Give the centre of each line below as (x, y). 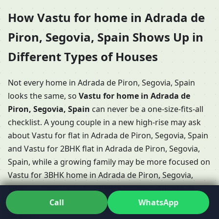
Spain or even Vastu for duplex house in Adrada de (101, 188)
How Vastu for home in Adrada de (106, 18)
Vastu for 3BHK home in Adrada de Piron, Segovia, (100, 175)
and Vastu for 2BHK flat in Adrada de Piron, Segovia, (104, 148)
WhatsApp (158, 202)
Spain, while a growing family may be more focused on (109, 162)
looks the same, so (43, 96)
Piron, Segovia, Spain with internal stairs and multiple (106, 201)
